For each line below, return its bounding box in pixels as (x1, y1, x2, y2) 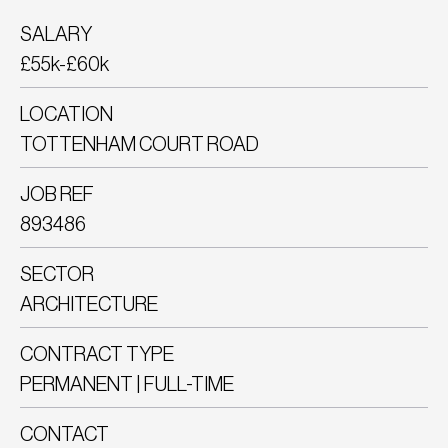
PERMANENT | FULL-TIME (20, 374, 234, 395)
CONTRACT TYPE (20, 344, 174, 365)
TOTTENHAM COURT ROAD (20, 134, 259, 155)
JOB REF (20, 184, 94, 205)
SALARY (20, 24, 92, 45)
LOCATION (20, 104, 113, 125)
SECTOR (20, 264, 94, 285)
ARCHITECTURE (20, 294, 158, 315)
